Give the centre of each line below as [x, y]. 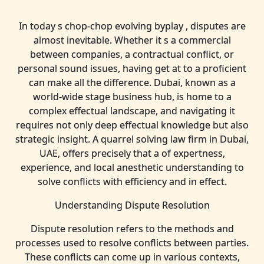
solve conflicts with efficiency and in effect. [132, 181]
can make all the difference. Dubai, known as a [132, 82]
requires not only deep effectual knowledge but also [132, 125]
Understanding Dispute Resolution [132, 205]
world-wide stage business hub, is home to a [132, 97]
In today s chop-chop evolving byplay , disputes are [132, 26]
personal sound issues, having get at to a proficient [132, 68]
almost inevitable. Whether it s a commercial [132, 40]
